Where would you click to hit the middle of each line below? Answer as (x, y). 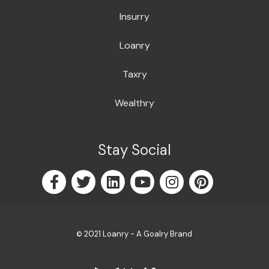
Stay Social (134, 150)
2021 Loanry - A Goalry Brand (137, 234)
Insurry (134, 17)
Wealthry (134, 103)
